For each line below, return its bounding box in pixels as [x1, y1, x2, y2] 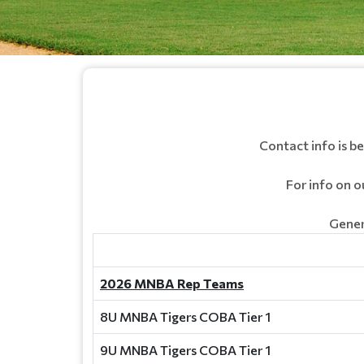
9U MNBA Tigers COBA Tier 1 [100, 342, 271, 357]
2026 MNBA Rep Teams [100, 275, 244, 291]
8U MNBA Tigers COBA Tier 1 [100, 309, 271, 324]
